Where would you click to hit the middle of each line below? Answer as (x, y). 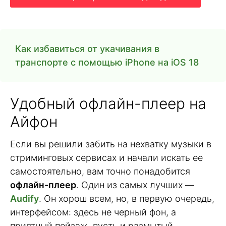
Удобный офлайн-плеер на (108, 104)
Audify (24, 199)
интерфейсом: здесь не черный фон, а (93, 212)
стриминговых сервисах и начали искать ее (106, 158)
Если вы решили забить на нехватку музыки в (111, 144)
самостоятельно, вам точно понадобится (100, 172)
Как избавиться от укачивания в (87, 49)
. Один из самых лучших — (135, 185)
